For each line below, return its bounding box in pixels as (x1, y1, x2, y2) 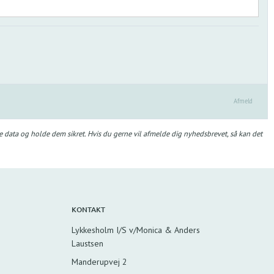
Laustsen (72, 237, 104, 249)
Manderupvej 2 (72, 256, 128, 267)
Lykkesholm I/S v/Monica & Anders (72, 224, 201, 235)
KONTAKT (72, 204, 106, 215)
